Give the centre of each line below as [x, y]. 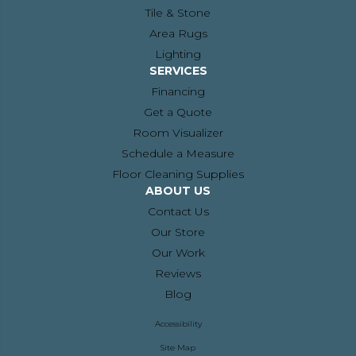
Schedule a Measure [178, 154]
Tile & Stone [178, 13]
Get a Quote [178, 112]
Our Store [178, 232]
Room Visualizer [178, 133]
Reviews [178, 274]
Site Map [178, 348]
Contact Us [178, 212]
